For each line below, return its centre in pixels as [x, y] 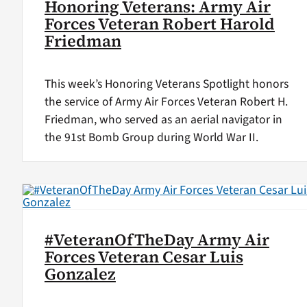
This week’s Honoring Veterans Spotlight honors [166, 84]
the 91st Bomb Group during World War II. [151, 138]
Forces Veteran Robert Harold [159, 24]
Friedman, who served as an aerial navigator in [163, 120]
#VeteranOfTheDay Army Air [157, 240]
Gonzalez [80, 274]
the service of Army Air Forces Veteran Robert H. [166, 102]
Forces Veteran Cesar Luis [144, 257]
